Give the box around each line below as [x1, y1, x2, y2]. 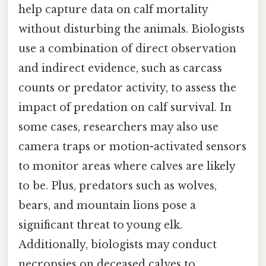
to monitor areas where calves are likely [18, 159, 235, 173]
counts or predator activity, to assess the [18, 81, 236, 94]
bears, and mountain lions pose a [18, 198, 196, 212]
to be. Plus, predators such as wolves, [18, 179, 217, 192]
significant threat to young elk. [18, 218, 182, 232]
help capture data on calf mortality [18, 2, 208, 16]
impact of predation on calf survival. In [18, 100, 232, 114]
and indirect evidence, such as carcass [18, 61, 222, 75]
